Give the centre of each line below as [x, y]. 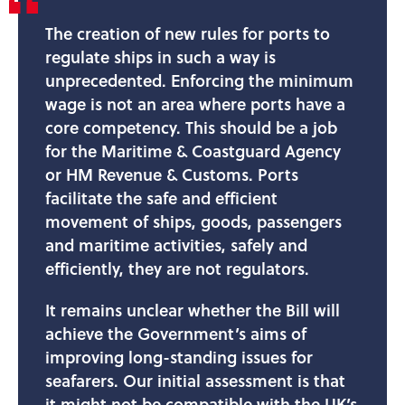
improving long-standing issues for [179, 357]
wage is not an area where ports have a [195, 104]
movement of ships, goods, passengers [193, 221]
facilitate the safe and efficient [161, 198]
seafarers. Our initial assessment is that [195, 380]
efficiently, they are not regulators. [177, 268]
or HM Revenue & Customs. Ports [172, 174]
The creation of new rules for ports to [188, 33]
